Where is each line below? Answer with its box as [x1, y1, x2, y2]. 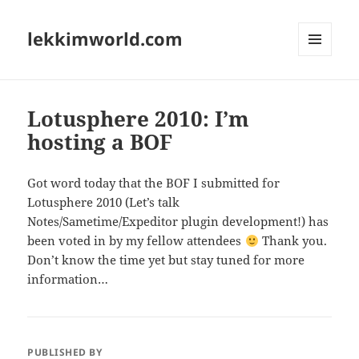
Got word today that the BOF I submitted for [27, 175, 280, 192]
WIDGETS [298, 83, 344, 97]
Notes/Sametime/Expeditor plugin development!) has [27, 213, 329, 230]
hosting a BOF [27, 127, 173, 157]
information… [27, 271, 109, 288]
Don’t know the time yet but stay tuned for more [27, 252, 305, 268]
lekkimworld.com [27, 26, 184, 51]
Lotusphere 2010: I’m [27, 104, 250, 134]
